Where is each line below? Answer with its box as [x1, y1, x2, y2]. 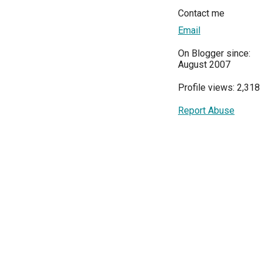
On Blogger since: [178, 48, 250, 60]
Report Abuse [178, 105, 235, 117]
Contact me [178, 8, 225, 19]
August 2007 [178, 59, 230, 71]
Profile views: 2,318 [178, 82, 260, 94]
